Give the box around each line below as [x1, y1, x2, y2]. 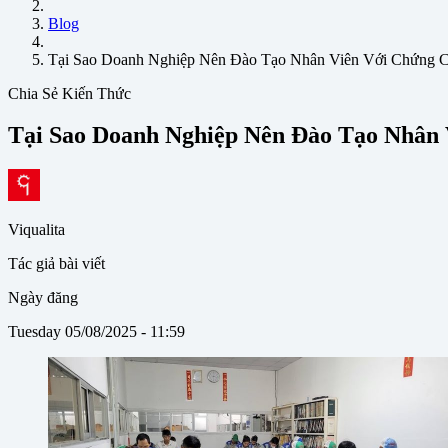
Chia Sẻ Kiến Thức [8, 84, 131, 102]
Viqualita [8, 221, 65, 239]
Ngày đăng [8, 289, 78, 307]
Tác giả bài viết [8, 255, 105, 273]
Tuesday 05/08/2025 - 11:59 [8, 323, 185, 341]
